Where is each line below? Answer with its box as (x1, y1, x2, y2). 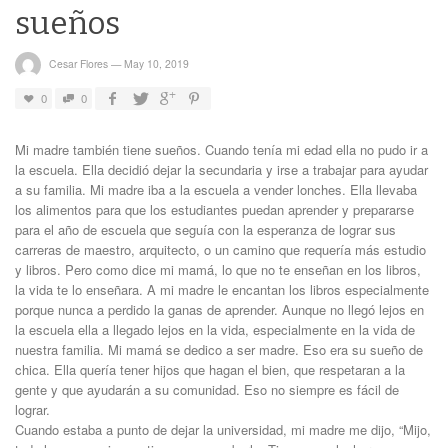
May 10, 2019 (124, 55, 189, 71)
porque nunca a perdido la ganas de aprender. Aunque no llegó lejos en (15, 300, 424, 320)
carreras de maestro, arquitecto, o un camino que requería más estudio (15, 240, 426, 260)
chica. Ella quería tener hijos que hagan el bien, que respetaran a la (15, 360, 405, 380)
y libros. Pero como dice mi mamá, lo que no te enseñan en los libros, (15, 260, 421, 280)
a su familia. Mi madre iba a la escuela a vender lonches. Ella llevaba (15, 180, 417, 200)
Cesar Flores (49, 55, 108, 71)
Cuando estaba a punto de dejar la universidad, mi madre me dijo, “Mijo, (15, 420, 431, 440)
